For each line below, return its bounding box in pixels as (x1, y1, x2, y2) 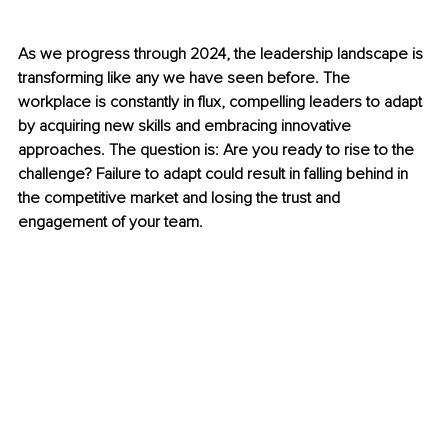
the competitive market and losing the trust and (18, 188, 344, 209)
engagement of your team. (18, 212, 203, 233)
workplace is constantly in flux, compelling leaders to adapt (18, 92, 426, 113)
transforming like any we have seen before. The (18, 68, 354, 89)
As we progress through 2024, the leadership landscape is (18, 44, 427, 65)
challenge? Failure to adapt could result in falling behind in (18, 164, 412, 185)
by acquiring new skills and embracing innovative (18, 116, 355, 137)
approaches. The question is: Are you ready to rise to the (18, 140, 418, 161)
